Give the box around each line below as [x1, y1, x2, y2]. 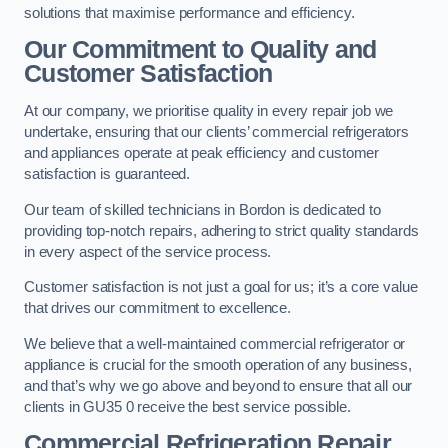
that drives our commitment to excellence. [24, 300, 292, 317]
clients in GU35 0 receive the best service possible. [24, 398, 351, 415]
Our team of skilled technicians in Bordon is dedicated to [24, 201, 381, 218]
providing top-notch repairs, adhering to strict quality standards [24, 222, 419, 239]
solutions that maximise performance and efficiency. [24, 4, 355, 21]
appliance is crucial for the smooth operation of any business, [24, 356, 412, 373]
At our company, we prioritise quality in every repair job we [24, 103, 394, 119]
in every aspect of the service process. [24, 243, 272, 260]
